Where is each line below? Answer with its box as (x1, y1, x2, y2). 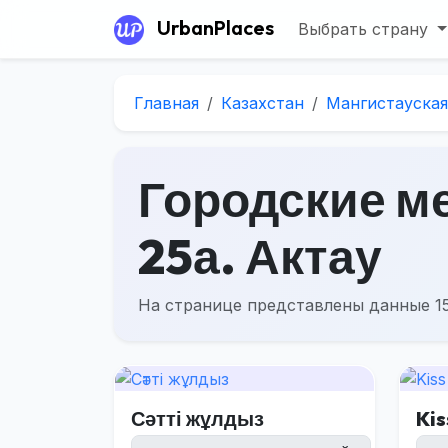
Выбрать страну (298, 18, 433, 39)
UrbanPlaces (157, 15, 274, 40)
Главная (134, 92, 199, 113)
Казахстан (221, 92, 304, 113)
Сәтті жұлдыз (131, 406, 264, 432)
